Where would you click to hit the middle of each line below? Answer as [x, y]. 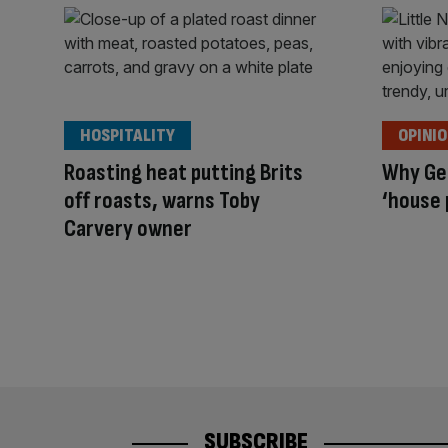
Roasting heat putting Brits [183, 173]
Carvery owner [128, 229]
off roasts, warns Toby [162, 201]
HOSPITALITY [127, 136]
